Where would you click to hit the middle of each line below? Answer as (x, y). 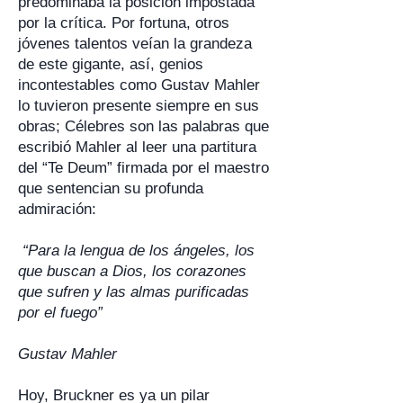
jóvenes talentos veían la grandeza (135, 44)
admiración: (57, 209)
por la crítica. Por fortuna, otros (124, 23)
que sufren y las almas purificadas (134, 292)
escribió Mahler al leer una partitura (137, 147)
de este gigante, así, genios (111, 64)
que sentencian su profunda (111, 188)
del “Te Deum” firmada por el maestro (143, 168)
